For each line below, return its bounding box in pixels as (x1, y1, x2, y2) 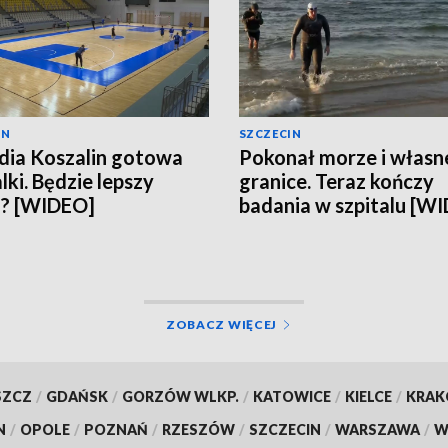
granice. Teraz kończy (239, 168, 434, 193)
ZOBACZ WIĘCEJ (165, 316, 278, 332)
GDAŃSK (45, 387, 108, 405)
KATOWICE (252, 387, 331, 405)
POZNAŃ (84, 420, 148, 438)
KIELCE (344, 387, 392, 405)
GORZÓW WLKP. (121, 387, 239, 405)
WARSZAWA (335, 420, 420, 438)
